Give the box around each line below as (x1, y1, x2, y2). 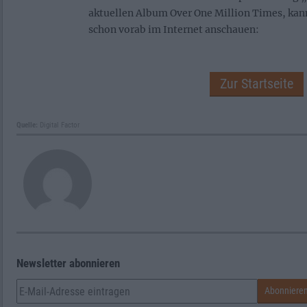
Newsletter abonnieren (16, 256, 120, 270)
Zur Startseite (219, 75, 293, 92)
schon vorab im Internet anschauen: (88, 23, 259, 36)
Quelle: (16, 121, 38, 130)
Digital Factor (38, 121, 79, 130)
